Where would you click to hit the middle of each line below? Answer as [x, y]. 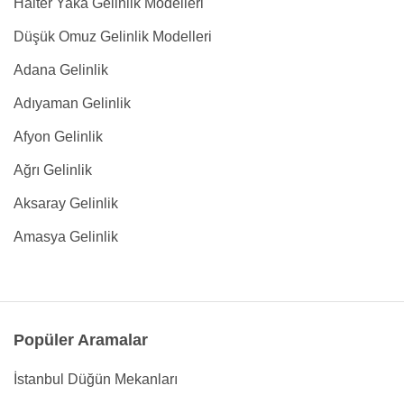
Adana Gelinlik [61, 70]
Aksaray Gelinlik [66, 203]
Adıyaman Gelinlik [72, 103]
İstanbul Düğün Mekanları [96, 379]
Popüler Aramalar [81, 340]
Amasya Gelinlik [66, 237]
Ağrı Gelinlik [53, 170]
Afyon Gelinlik [58, 137]
